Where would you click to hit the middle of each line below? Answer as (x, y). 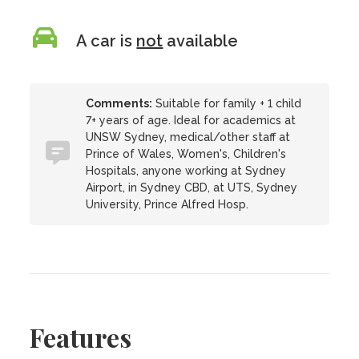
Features (81, 337)
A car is (107, 41)
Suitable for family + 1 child (227, 103)
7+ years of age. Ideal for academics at (191, 120)
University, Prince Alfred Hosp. (167, 204)
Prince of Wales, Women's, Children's (186, 154)
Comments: (119, 103)
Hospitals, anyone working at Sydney (186, 171)
